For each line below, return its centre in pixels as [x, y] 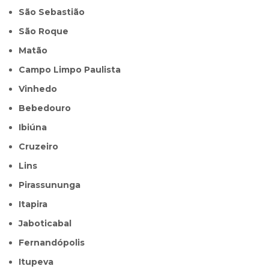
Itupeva [38, 262]
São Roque [47, 32]
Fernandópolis [55, 243]
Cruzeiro [42, 147]
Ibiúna [34, 128]
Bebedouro [48, 108]
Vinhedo [41, 89]
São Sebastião [55, 12]
